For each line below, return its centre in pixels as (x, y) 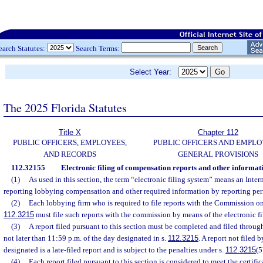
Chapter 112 (218, 132)
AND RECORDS (70, 154)
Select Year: (154, 72)
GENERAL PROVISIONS (218, 154)
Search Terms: (98, 48)
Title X (70, 132)
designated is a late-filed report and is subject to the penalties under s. (114, 250)
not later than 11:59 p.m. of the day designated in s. (86, 238)
